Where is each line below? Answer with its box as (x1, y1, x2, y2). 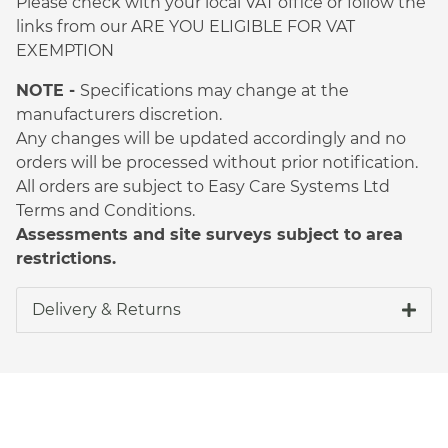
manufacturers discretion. (16, 104, 226, 124)
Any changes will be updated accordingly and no (16, 128, 406, 148)
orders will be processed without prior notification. (16, 152, 422, 172)
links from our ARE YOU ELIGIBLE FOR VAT (16, 16, 355, 36)
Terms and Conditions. (16, 200, 199, 220)
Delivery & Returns (32, 299, 181, 319)
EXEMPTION (16, 40, 114, 60)
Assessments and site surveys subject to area (16, 224, 403, 244)
